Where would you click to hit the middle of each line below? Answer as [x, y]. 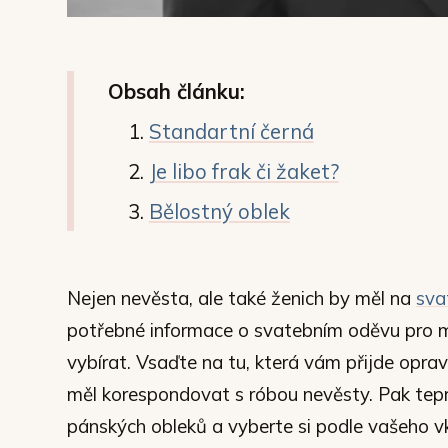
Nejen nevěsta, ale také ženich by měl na [241, 297]
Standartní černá [231, 130]
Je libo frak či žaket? [243, 170]
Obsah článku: [176, 90]
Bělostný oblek [219, 210]
